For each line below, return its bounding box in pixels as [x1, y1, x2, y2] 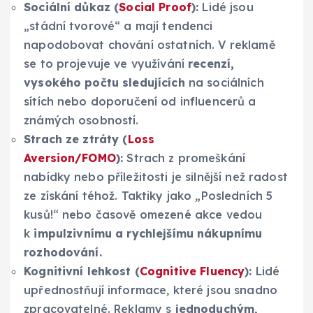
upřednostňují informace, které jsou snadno [24, 283, 277, 298]
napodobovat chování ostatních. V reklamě [24, 38, 275, 52]
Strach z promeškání [123, 151, 246, 166]
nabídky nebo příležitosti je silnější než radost [24, 170, 288, 184]
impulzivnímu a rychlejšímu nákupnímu [34, 226, 263, 241]
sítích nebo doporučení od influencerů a [24, 94, 256, 109]
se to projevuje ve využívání [24, 57, 189, 71]
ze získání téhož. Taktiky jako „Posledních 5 [24, 189, 273, 203]
